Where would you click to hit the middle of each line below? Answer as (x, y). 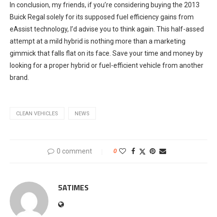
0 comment (74, 151)
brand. (19, 77)
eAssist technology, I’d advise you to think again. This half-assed (107, 29)
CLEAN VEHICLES (37, 113)
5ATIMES (73, 187)
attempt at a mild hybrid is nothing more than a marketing (98, 41)
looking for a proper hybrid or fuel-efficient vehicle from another (107, 65)
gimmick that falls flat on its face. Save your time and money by (106, 53)
